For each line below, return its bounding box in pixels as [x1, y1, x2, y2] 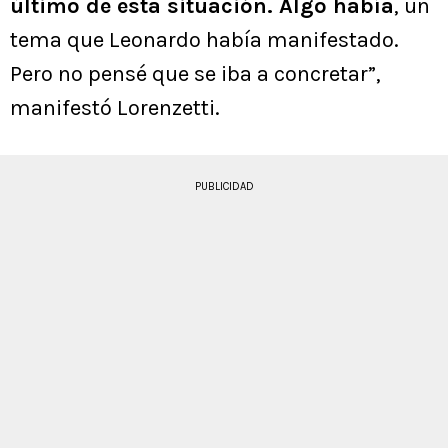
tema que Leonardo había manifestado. [10, 27, 399, 54]
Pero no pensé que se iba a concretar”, [10, 61, 381, 88]
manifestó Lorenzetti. [10, 95, 220, 122]
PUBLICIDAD [194, 180, 254, 194]
